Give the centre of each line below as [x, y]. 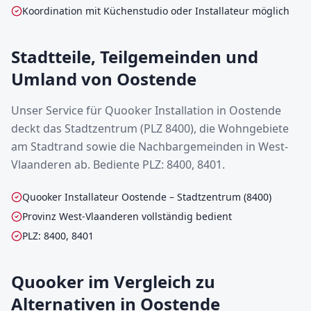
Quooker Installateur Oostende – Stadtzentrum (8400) [147, 197]
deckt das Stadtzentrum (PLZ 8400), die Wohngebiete [150, 128]
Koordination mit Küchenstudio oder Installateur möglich [156, 11]
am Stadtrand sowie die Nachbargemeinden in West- [150, 146]
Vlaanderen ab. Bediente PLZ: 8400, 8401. [118, 165]
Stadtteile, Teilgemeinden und [135, 57]
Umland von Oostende [104, 79]
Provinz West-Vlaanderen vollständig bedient [127, 216]
